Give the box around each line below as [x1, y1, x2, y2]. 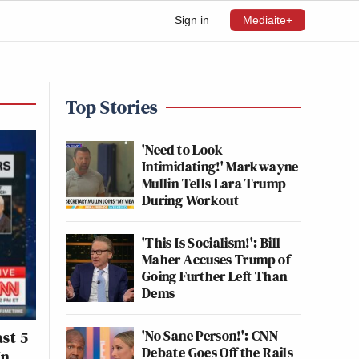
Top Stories [66, 94, 158, 120]
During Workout [142, 190, 240, 210]
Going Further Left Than [142, 266, 288, 286]
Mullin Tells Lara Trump [142, 173, 286, 193]
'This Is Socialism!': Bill [142, 232, 281, 252]
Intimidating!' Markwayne [142, 156, 299, 176]
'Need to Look [142, 139, 224, 159]
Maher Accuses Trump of [142, 249, 290, 269]
